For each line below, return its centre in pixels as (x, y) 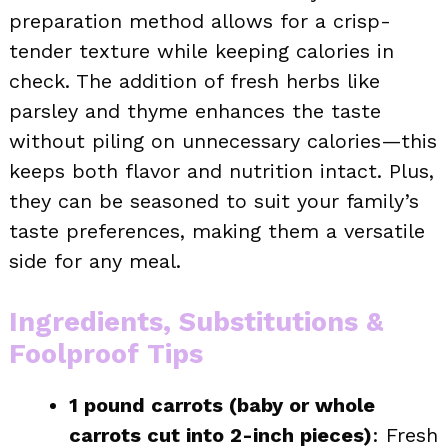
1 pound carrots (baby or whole (222, 404)
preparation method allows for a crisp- (200, 20)
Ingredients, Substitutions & (196, 321)
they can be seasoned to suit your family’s (214, 200)
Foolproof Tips (106, 353)
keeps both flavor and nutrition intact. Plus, (221, 170)
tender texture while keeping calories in (201, 50)
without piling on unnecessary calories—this (223, 140)
